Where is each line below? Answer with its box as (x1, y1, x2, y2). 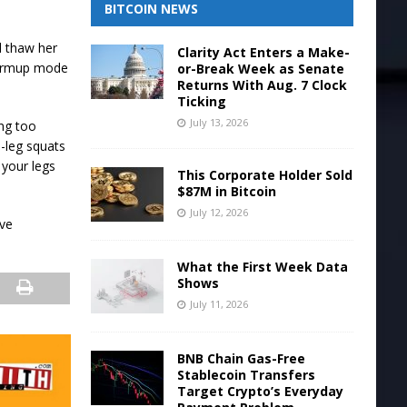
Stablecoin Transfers (176, 366, 315, 383)
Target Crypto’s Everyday (176, 382, 343, 400)
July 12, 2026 (189, 205, 248, 219)
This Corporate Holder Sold (176, 166, 352, 184)
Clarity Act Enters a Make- (176, 44, 350, 61)
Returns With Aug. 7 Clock (176, 76, 347, 94)
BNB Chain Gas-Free (176, 350, 305, 367)
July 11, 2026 (189, 297, 248, 311)
